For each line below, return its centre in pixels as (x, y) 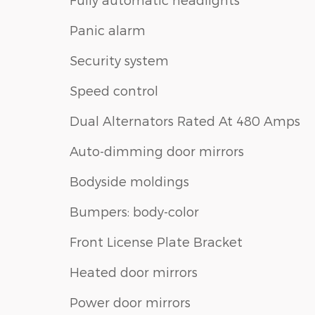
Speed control (114, 90)
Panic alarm (108, 30)
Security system (119, 60)
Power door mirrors (130, 302)
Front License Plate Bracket (156, 241)
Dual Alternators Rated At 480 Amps (185, 120)
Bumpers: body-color (134, 211)
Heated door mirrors (134, 271)
